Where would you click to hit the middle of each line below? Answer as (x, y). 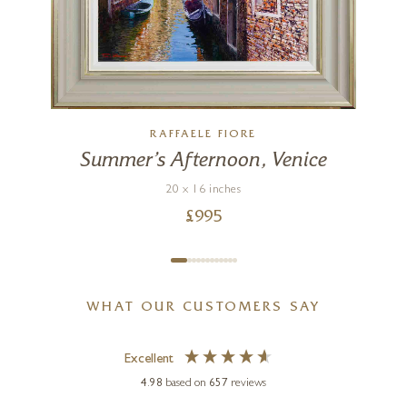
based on (187, 384)
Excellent (149, 360)
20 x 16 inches (203, 190)
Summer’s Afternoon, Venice (203, 161)
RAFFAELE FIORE (203, 135)
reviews (248, 384)
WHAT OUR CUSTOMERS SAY (203, 308)
